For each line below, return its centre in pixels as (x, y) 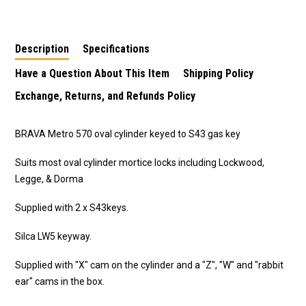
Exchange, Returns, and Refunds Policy (105, 96)
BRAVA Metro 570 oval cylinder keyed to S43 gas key (128, 134)
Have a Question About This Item (92, 73)
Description (42, 48)
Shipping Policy (218, 73)
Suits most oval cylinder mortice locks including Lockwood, (140, 162)
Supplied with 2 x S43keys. (72, 207)
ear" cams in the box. (60, 281)
